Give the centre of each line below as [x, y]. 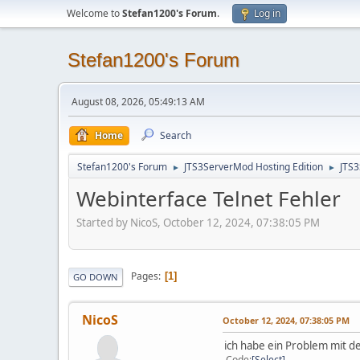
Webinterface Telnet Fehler [209, 198]
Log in [267, 13]
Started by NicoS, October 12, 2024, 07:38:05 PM [198, 222]
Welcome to [94, 13]
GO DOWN [96, 276]
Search [176, 135]
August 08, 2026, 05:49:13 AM [138, 102]
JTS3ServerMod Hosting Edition [254, 167]
